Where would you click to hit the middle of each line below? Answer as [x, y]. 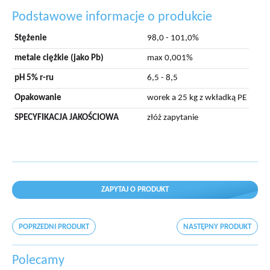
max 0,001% [170, 58]
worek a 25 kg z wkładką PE [197, 98]
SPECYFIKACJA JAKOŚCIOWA [67, 118]
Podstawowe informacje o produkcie [115, 17]
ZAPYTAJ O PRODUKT [135, 190]
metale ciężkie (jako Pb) [59, 58]
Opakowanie [38, 98]
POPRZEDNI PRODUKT [54, 227]
